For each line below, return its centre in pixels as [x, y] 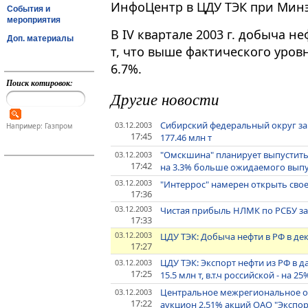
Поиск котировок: [39, 83]
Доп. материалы [40, 38]
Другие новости [165, 99]
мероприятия [34, 20]
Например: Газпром [39, 126]
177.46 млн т [186, 138]
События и [29, 9]
